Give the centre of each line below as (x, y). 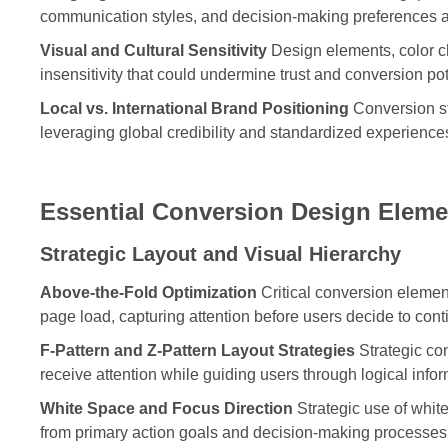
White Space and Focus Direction (166, 408)
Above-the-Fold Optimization (148, 292)
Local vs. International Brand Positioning (194, 108)
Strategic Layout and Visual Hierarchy (220, 253)
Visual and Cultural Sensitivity (153, 50)
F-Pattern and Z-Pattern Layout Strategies (197, 350)
